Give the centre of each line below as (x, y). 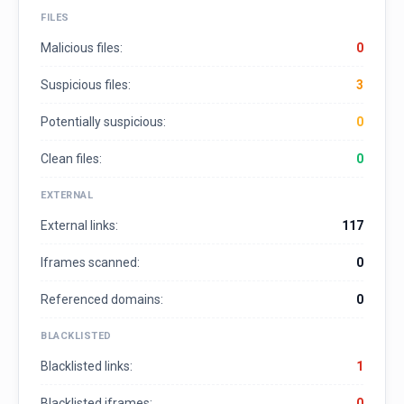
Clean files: (71, 159)
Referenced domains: (102, 300)
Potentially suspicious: (103, 122)
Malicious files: (82, 48)
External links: (79, 226)
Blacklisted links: (87, 367)
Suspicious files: (86, 85)
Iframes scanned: (90, 263)
